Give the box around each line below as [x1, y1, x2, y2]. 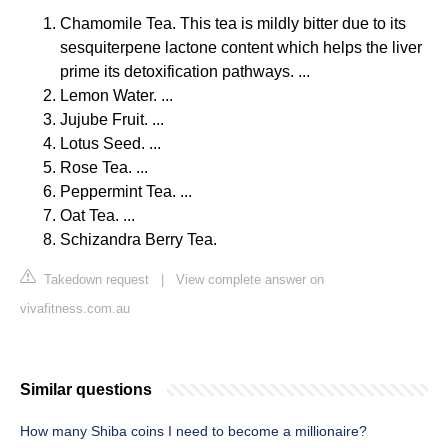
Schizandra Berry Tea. [60, 231, 217, 249]
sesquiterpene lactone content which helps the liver [60, 39, 422, 57]
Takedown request [40, 272, 149, 288]
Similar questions [20, 381, 152, 399]
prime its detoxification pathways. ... [60, 63, 310, 81]
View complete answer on [176, 272, 324, 288]
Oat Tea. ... [60, 207, 135, 225]
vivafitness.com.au [20, 301, 130, 317]
